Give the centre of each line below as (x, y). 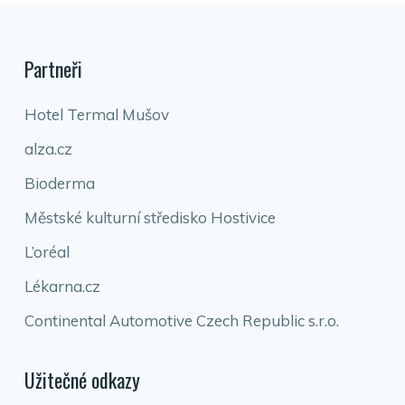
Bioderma (59, 183)
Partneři (53, 69)
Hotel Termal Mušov (96, 114)
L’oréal (47, 252)
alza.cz (48, 149)
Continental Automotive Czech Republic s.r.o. (181, 320)
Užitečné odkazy (82, 380)
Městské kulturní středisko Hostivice (150, 217)
